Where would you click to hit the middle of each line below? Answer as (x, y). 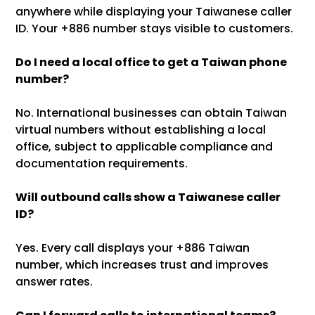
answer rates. (54, 282)
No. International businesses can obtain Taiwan (152, 113)
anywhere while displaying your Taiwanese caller (154, 12)
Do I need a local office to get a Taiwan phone (152, 63)
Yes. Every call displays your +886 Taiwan (133, 248)
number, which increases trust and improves (142, 265)
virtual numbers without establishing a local (141, 130)
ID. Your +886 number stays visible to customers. (155, 29)
